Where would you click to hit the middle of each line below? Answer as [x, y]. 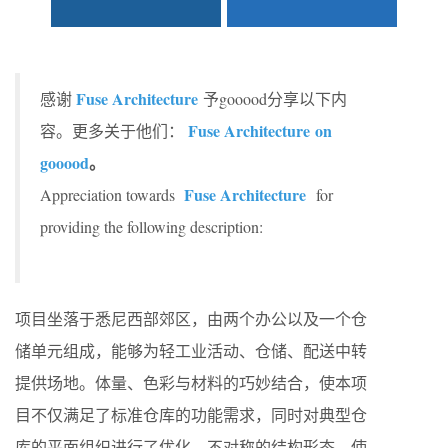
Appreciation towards [110, 194]
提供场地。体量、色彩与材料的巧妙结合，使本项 [191, 382]
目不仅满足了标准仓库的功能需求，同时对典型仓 [191, 414]
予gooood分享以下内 [275, 98]
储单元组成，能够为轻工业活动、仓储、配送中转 [191, 350]
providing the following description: [151, 226]
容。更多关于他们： [112, 130]
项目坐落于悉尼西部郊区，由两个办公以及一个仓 [191, 318]
